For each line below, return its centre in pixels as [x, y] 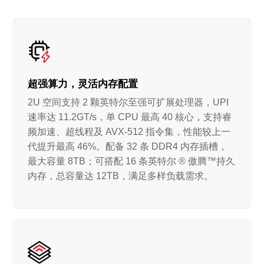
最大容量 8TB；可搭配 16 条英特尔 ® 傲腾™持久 [132, 161]
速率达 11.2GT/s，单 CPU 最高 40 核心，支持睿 [130, 117]
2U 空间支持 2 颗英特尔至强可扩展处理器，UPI [128, 103]
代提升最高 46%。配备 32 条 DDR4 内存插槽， [128, 147]
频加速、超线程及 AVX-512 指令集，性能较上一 [129, 132]
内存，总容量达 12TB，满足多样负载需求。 [121, 176]
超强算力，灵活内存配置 [83, 84]
